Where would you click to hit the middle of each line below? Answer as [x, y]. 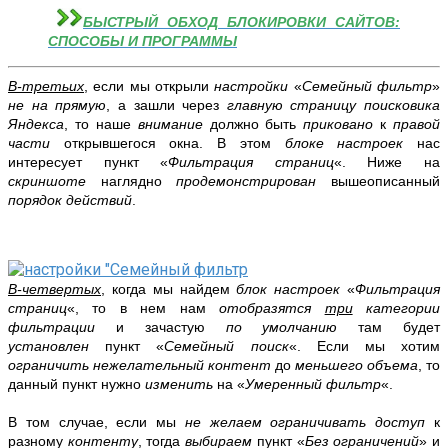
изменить [181, 384]
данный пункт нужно [76, 384]
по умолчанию [281, 327]
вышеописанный [386, 181]
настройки [254, 86]
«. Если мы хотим [364, 346]
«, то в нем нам [143, 308]
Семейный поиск [226, 346]
